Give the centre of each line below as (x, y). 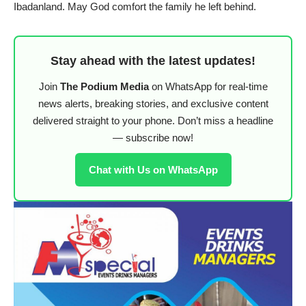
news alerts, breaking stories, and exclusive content (153, 103)
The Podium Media (104, 86)
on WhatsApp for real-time (208, 86)
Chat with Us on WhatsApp (153, 169)
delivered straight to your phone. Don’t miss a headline (153, 120)
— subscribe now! (153, 137)
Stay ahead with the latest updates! (153, 60)
